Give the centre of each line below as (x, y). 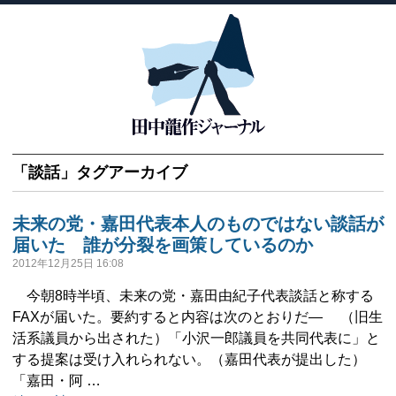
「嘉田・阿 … (57, 381)
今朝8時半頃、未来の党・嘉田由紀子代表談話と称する (193, 296)
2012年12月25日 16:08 (68, 263)
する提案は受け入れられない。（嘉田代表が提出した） (189, 359)
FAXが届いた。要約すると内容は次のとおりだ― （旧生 (198, 317)
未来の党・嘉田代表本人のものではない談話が (198, 224)
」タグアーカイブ (124, 172)
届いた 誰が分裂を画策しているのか (163, 245)
